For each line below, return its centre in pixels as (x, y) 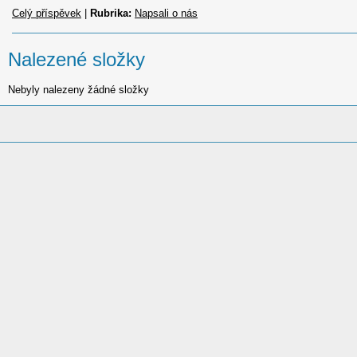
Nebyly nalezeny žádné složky (78, 89)
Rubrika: (111, 13)
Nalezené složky (76, 59)
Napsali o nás (166, 13)
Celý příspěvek (47, 13)
